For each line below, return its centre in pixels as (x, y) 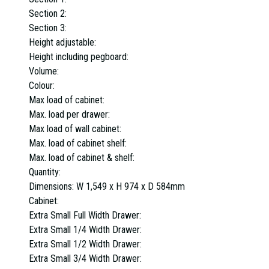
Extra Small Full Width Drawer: (86, 215)
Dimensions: (53, 186)
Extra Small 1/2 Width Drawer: (86, 244)
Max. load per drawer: (71, 114)
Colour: (43, 85)
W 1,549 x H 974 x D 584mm (131, 186)
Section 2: (49, 13)
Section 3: (49, 28)
